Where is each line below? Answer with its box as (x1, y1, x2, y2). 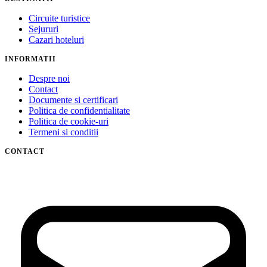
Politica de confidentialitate (29, 105, 130, 116)
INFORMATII (5, 54, 56, 63)
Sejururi (29, 23, 58, 34)
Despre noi (29, 73, 70, 83)
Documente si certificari (29, 94, 118, 105)
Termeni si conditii (29, 126, 98, 137)
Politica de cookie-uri (29, 116, 108, 126)
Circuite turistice (29, 13, 90, 23)
